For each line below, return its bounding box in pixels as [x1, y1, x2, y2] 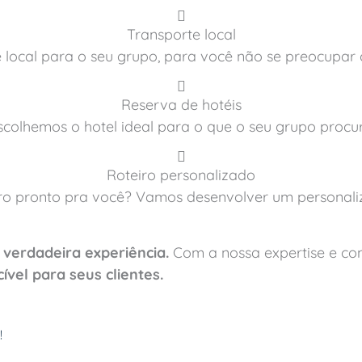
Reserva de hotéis [120, 95, 242, 114]
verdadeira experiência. [3, 242, 169, 262]
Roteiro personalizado [107, 165, 255, 184]
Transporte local [126, 24, 236, 44]
